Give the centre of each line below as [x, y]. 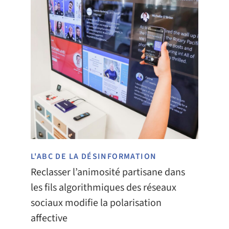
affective [49, 218]
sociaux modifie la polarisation [96, 203]
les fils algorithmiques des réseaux [104, 187]
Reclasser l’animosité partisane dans [108, 172]
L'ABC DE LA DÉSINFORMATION [94, 156]
